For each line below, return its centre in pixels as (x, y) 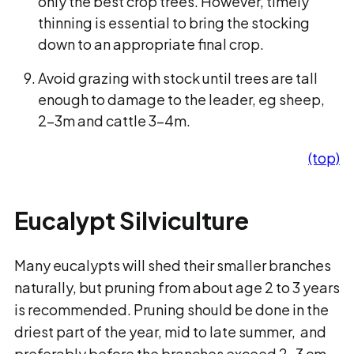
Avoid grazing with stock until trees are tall (178, 78)
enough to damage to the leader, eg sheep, (181, 99)
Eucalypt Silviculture (132, 220)
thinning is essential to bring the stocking (174, 23)
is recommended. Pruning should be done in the (171, 309)
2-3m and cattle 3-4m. (114, 121)
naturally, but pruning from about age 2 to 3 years (177, 287)
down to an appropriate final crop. (152, 44)
